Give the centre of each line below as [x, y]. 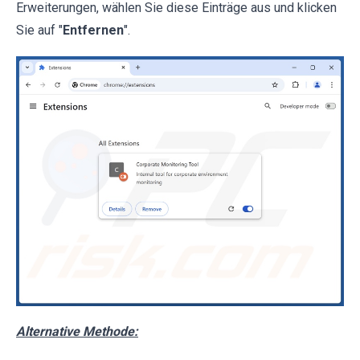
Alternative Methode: [77, 331]
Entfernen [93, 30]
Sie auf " [39, 30]
